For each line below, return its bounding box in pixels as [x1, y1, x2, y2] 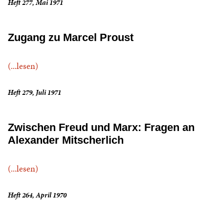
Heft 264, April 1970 [8, 190, 66, 200]
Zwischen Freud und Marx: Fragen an [8, 121, 195, 134]
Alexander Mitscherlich [8, 134, 124, 147]
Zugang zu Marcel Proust [8, 31, 133, 44]
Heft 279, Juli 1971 [8, 88, 61, 98]
